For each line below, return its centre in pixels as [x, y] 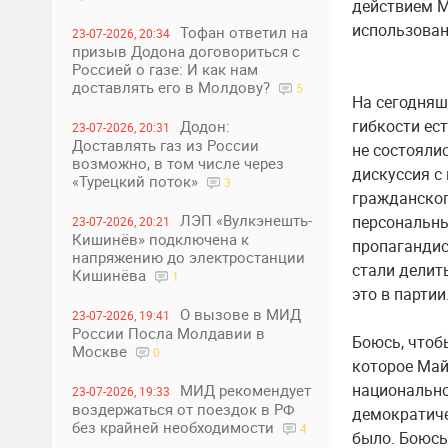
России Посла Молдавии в [168, 333]
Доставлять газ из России [165, 145]
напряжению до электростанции [188, 257]
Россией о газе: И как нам [165, 69]
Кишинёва [111, 275]
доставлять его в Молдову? [173, 87]
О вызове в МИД [240, 314]
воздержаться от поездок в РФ [183, 409]
